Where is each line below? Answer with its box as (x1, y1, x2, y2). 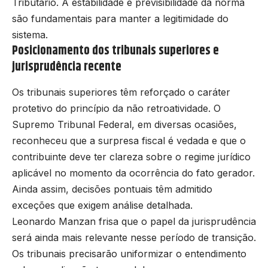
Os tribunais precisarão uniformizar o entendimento (12, 247, 246, 260)
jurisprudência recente (12, 57, 121, 77)
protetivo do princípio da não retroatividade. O (12, 102, 221, 114)
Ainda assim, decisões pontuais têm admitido (12, 182, 212, 195)
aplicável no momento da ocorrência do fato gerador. (12, 166, 255, 179)
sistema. (12, 28, 48, 41)
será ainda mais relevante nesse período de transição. (12, 231, 256, 243)
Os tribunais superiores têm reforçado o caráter (12, 86, 230, 98)
